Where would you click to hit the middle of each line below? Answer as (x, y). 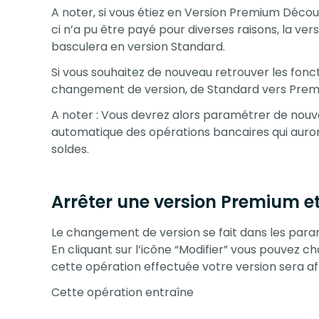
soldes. (70, 149)
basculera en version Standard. (138, 46)
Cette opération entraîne (122, 292)
